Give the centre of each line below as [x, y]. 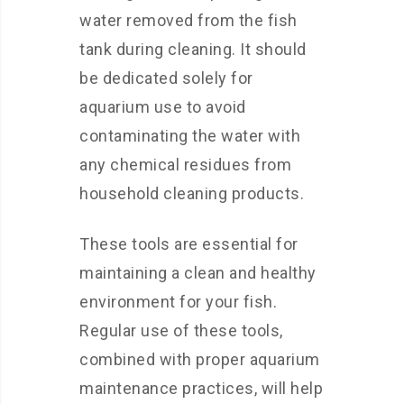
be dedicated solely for [166, 78]
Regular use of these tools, [181, 331]
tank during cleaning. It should [193, 49]
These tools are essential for [189, 244]
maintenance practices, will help [201, 388]
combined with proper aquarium [200, 359]
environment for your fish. [178, 302]
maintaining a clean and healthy [198, 273]
